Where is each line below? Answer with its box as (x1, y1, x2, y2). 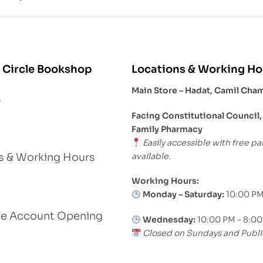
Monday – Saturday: (142, 189, 224, 200)
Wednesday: (142, 214, 195, 225)
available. (131, 150, 171, 161)
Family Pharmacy (131, 123, 203, 134)
